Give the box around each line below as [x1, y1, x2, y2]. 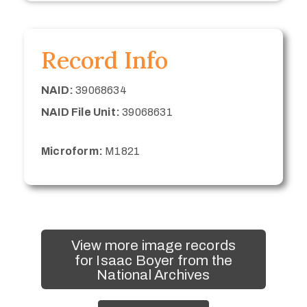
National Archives [97, 267, 210, 282]
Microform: [41, 145, 103, 157]
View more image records [71, 237, 236, 253]
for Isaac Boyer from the [74, 252, 233, 268]
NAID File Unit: [41, 106, 120, 118]
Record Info [41, 45, 168, 75]
